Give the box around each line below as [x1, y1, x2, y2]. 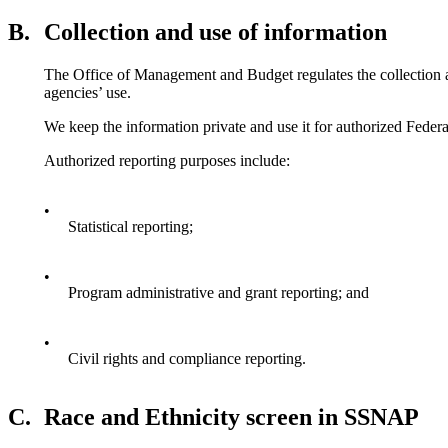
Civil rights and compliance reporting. [68, 350, 306, 368]
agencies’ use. [44, 84, 131, 102]
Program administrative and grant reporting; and [68, 284, 369, 302]
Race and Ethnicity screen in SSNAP [44, 404, 419, 431]
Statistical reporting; [68, 218, 193, 236]
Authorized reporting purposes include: [44, 152, 290, 170]
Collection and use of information [44, 19, 387, 46]
